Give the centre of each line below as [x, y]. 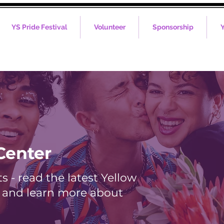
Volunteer [109, 27]
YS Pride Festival [39, 27]
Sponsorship [173, 27]
